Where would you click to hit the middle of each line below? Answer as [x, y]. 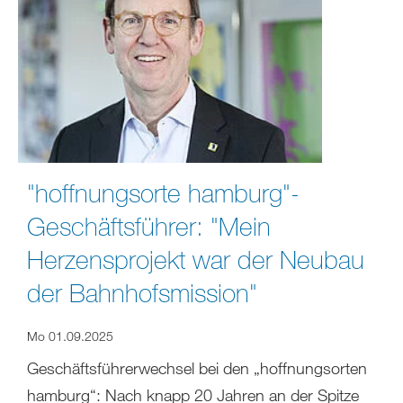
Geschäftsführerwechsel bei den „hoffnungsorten [197, 367]
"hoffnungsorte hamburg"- [163, 192]
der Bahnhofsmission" [142, 292]
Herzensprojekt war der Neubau [196, 259]
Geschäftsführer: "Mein [149, 225]
